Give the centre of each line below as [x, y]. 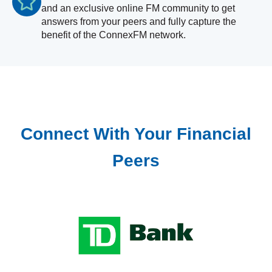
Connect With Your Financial [136, 134]
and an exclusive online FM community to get [138, 8]
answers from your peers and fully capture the [139, 22]
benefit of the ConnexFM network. [114, 35]
